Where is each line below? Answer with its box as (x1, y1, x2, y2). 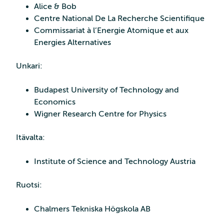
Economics (34, 97, 75, 106)
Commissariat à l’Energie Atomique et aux (34, 25, 188, 35)
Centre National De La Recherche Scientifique (34, 13, 204, 23)
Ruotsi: (16, 180, 42, 189)
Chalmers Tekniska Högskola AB (34, 204, 150, 213)
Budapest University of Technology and (34, 85, 179, 94)
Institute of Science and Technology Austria (34, 156, 195, 166)
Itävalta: (16, 132, 45, 142)
